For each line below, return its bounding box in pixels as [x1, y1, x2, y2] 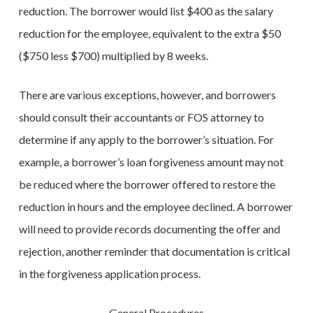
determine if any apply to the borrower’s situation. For [18, 133, 274, 146]
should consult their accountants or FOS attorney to [18, 110, 264, 124]
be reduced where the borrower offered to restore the [18, 177, 275, 191]
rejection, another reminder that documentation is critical [18, 245, 290, 258]
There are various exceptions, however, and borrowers [18, 88, 276, 101]
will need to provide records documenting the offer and [18, 222, 280, 235]
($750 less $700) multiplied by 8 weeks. [18, 49, 208, 62]
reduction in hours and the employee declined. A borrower [18, 200, 293, 213]
